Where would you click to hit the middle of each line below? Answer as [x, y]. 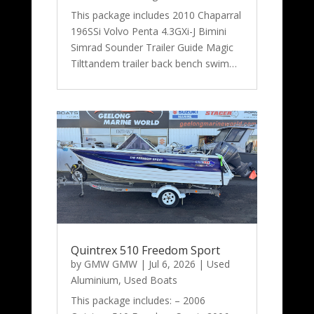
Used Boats [150, 280]
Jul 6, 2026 [172, 264]
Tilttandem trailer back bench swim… [153, 64]
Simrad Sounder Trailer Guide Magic [152, 48]
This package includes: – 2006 [138, 301]
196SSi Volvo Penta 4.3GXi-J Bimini [148, 32]
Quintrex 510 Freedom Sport [145, 251]
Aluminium [94, 280]
